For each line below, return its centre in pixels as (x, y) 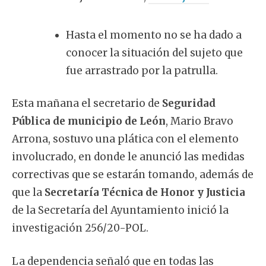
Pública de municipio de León (89, 121)
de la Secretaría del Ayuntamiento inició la (120, 210)
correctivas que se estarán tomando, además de (133, 175)
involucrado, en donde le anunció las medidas (128, 157)
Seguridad (189, 104)
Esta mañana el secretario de (87, 104)
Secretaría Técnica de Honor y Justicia (145, 193)
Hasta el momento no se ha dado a (154, 35)
